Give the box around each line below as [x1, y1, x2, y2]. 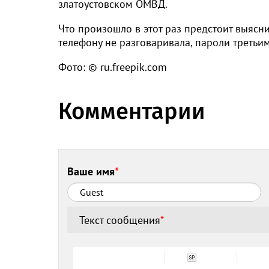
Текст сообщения [79, 213, 161, 227]
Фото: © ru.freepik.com [58, 60, 167, 74]
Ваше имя [67, 165, 115, 179]
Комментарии [58, 97, 205, 125]
